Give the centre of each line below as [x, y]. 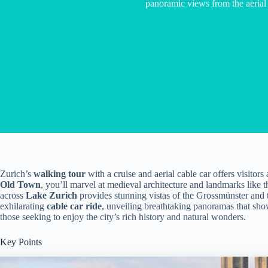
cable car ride [74, 206]
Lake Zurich [51, 195]
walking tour [60, 174]
